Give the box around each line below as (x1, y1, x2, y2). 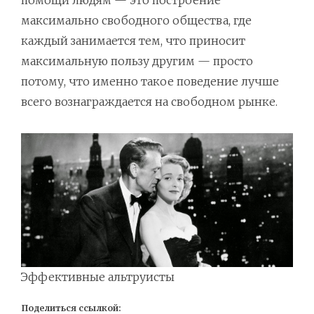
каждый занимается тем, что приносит (21, 34, 245, 48)
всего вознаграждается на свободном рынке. (21, 95, 278, 109)
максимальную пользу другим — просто (21, 54, 253, 68)
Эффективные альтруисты (21, 270, 175, 284)
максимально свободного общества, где (21, 13, 252, 27)
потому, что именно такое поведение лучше (21, 74, 279, 88)
